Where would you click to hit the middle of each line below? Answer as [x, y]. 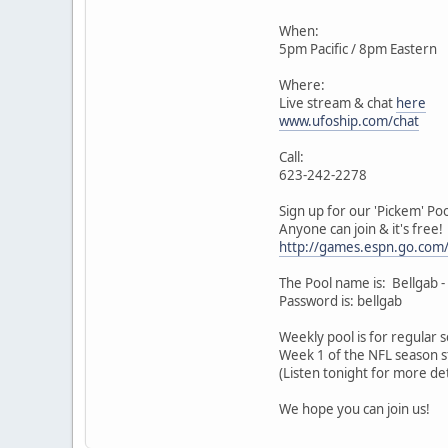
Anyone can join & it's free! [361, 228]
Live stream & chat [337, 102]
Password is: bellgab [340, 300]
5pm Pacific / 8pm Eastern [358, 48]
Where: [302, 84]
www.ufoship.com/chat [349, 120]
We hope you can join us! [354, 408]
